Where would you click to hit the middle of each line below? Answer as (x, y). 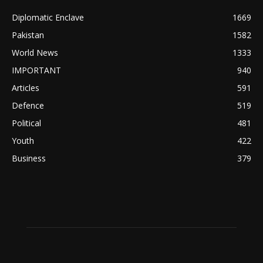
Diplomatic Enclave (48, 17)
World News (35, 53)
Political (26, 123)
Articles (26, 88)
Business (29, 158)
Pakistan (28, 35)
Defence (28, 105)
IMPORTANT (36, 70)
